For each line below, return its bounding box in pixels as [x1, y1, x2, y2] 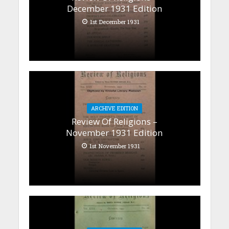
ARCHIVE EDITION [91, 105, 138, 112]
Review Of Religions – [72, 116, 157, 128]
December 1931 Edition [66, 2, 163, 14]
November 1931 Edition [66, 127, 163, 139]
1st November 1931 [89, 142, 140, 150]
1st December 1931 [90, 17, 140, 26]
